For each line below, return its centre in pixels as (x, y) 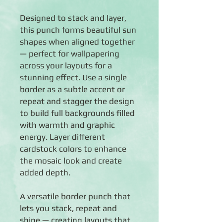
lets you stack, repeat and (68, 208)
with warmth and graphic (67, 125)
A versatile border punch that (75, 196)
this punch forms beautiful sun (78, 30)
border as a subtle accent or (72, 89)
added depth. (45, 172)
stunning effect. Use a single (73, 77)
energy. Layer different (62, 137)
